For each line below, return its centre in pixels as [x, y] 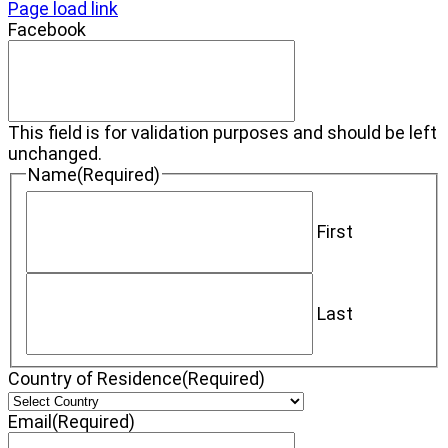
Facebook [47, 29]
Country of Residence [95, 379]
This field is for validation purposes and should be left [222, 132]
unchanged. [55, 153]
